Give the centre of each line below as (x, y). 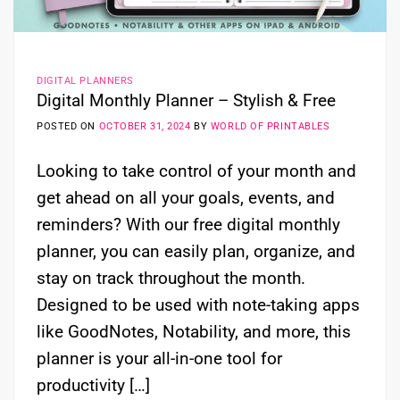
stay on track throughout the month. (171, 278)
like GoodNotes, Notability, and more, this (194, 331)
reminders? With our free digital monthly (188, 224)
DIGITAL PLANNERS (85, 80)
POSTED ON (68, 126)
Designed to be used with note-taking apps (198, 304)
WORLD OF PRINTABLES (270, 126)
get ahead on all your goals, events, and (186, 197)
